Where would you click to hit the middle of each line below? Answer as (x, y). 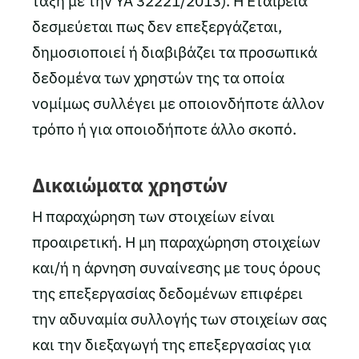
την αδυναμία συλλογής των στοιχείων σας (179, 319)
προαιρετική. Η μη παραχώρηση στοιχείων (176, 242)
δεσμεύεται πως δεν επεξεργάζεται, (157, 26)
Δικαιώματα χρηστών (130, 185)
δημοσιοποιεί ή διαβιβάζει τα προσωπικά (175, 52)
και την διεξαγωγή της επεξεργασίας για (171, 345)
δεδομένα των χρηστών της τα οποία (158, 78)
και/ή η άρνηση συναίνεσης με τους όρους (176, 268)
